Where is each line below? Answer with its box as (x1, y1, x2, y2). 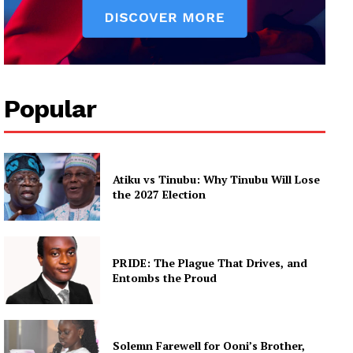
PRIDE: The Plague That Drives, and (113, 255, 308, 270)
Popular (4, 94, 96, 124)
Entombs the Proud (113, 269, 217, 285)
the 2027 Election (113, 187, 206, 203)
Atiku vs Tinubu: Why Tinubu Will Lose (113, 172, 321, 188)
